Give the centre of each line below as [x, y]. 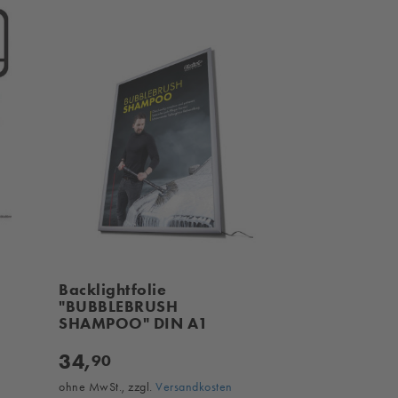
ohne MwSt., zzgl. [107, 387]
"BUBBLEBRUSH [119, 307]
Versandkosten [194, 387]
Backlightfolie [113, 290]
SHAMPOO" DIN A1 [134, 324]
